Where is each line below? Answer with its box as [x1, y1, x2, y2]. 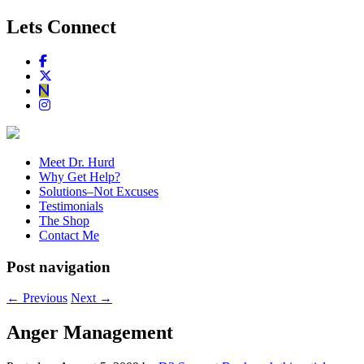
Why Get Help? [39, 169, 120, 184]
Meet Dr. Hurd [39, 154, 115, 169]
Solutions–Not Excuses [39, 184, 158, 198]
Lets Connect [6, 15, 116, 37]
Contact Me [39, 227, 99, 242]
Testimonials [39, 198, 103, 213]
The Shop [39, 213, 89, 227]
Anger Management [6, 322, 173, 344]
